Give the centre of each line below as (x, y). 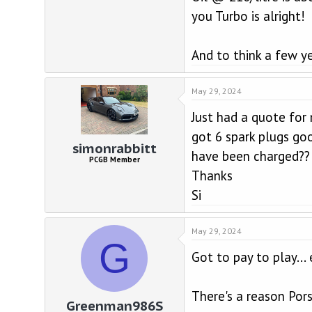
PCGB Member (114, 160)
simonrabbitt (114, 149)
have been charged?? (250, 156)
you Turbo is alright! (248, 16)
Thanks (212, 175)
